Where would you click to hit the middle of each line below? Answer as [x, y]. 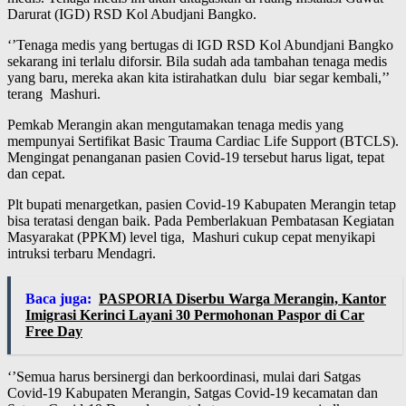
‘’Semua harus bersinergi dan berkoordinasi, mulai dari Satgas [184, 377]
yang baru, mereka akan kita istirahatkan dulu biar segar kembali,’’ [198, 78]
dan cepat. [36, 174]
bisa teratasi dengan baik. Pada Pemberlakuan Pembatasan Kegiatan [201, 221]
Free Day [54, 332]
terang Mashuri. [54, 94]
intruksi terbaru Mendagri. [82, 254]
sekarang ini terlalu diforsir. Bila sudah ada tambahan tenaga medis [197, 62]
